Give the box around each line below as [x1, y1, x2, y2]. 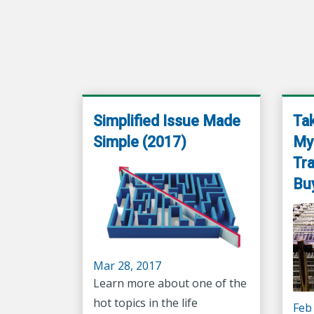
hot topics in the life [93, 294, 198, 310]
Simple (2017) [93, 133, 186, 151]
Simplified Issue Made [93, 112, 240, 130]
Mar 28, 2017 [93, 257, 161, 273]
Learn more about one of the [93, 275, 247, 291]
